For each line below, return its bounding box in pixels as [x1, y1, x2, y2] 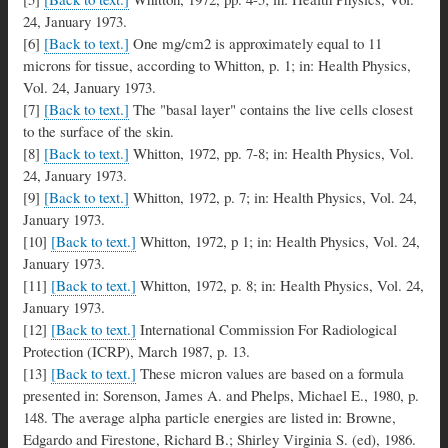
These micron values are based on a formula [136, 362, 404, 383]
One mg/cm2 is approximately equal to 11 [129, 32, 382, 53]
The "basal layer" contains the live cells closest [129, 98, 413, 119]
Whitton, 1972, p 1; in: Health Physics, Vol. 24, [136, 230, 420, 251]
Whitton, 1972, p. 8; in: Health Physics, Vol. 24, [136, 274, 424, 295]
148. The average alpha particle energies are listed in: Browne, [23, 406, 396, 427]
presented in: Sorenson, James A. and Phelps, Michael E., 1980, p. [23, 384, 419, 405]
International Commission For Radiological [136, 318, 397, 339]
